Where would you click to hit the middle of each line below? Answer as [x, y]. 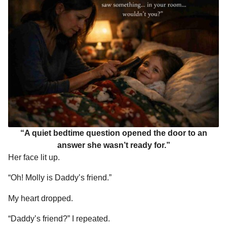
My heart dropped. [41, 198]
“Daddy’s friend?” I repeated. [59, 218]
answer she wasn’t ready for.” [113, 145]
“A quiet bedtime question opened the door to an [113, 133]
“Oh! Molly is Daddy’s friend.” [60, 178]
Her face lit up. [34, 158]
